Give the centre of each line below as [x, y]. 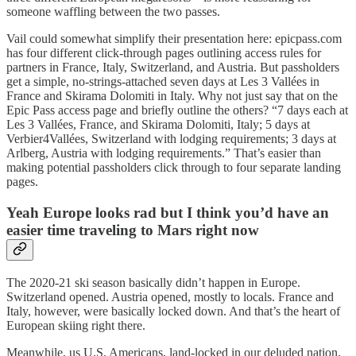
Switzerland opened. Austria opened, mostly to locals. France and [170, 296]
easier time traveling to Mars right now [133, 230]
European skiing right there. [76, 325]
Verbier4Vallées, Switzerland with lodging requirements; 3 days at [171, 139]
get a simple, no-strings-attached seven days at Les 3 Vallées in [163, 82]
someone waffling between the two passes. [113, 12]
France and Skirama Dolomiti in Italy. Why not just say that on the [172, 96]
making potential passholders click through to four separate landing [174, 168]
